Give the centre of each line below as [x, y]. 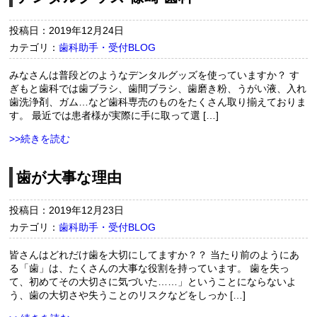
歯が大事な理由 [69, 177]
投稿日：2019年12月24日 [67, 30]
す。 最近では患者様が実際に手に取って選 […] [114, 115]
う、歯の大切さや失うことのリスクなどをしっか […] [128, 295]
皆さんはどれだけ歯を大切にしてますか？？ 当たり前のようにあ [155, 255]
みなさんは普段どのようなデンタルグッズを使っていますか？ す [155, 75]
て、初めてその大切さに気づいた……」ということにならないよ [153, 282]
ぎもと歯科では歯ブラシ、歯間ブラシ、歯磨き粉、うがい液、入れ [158, 88]
